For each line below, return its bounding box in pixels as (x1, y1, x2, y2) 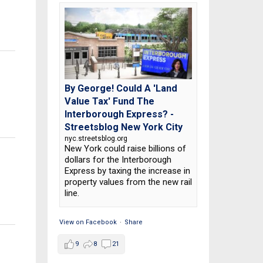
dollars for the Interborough (64, 154, 171, 166)
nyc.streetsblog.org (64, 134, 127, 143)
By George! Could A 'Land (64, 83, 177, 95)
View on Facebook (59, 218, 117, 227)
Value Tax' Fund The (64, 96, 154, 107)
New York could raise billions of (64, 143, 186, 154)
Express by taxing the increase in (64, 166, 190, 177)
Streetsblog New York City (64, 122, 183, 133)
